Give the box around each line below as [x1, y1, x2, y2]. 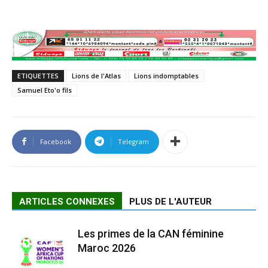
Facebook [40, 136, 71, 146]
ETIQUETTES [17, 71, 59, 80]
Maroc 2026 [78, 241, 136, 254]
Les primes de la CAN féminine [78, 227, 224, 240]
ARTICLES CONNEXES [19, 196, 115, 207]
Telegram [118, 136, 149, 146]
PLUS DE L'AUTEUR [129, 196, 212, 207]
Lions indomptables [134, 71, 199, 80]
